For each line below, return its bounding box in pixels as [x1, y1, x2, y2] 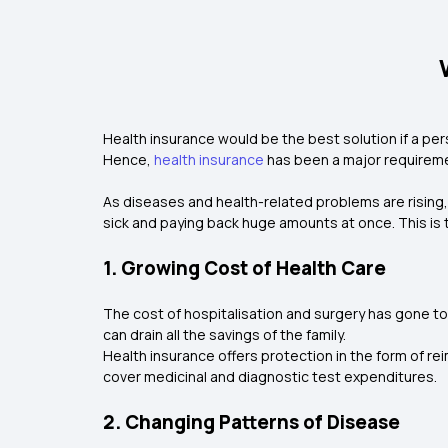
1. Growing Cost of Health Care [103, 255, 386, 281]
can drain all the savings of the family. [103, 325, 349, 344]
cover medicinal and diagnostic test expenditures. [103, 367, 437, 386]
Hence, [103, 150, 154, 169]
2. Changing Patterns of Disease [103, 409, 400, 435]
